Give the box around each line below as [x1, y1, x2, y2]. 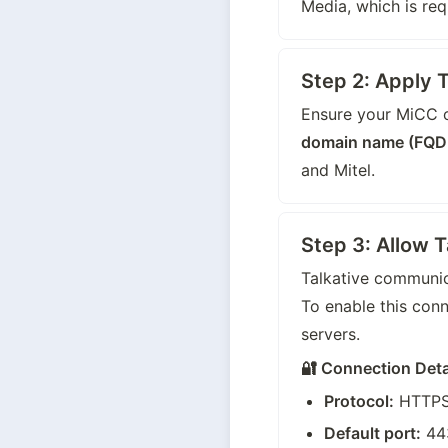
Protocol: [324, 391, 395, 412]
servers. [300, 324, 360, 345]
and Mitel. [300, 160, 375, 181]
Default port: [324, 423, 422, 444]
